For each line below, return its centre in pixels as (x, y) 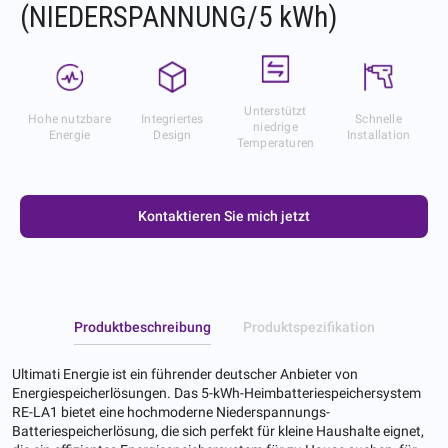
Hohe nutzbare (69, 119)
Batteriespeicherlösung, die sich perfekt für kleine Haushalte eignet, (218, 431)
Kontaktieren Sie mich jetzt (224, 216)
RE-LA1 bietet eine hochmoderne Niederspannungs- (171, 412)
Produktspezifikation (308, 327)
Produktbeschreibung (142, 327)
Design (172, 135)
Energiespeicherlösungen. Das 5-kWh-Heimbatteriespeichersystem (216, 393)
